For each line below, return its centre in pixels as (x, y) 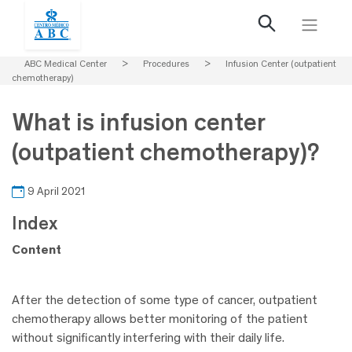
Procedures (166, 64)
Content (37, 250)
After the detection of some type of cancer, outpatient (165, 300)
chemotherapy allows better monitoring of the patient (160, 319)
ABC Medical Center (66, 64)
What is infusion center (138, 122)
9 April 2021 (56, 192)
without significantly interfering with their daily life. (148, 338)
